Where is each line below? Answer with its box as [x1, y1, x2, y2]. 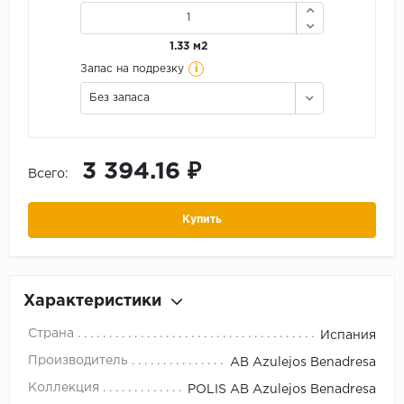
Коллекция [28, 381, 99, 393]
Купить [182, 214, 222, 225]
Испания [320, 329, 376, 341]
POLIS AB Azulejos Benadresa [188, 383, 376, 395]
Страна [28, 327, 74, 339]
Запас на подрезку [80, 63, 184, 74]
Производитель [28, 354, 128, 366]
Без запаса [89, 92, 150, 103]
